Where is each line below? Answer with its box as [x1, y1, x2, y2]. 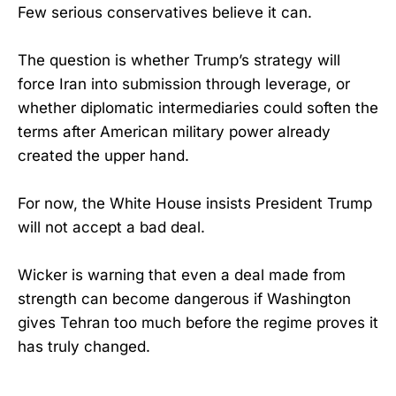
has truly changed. [18, 338, 150, 356]
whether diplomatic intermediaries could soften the [18, 98, 378, 117]
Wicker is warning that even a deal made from [18, 266, 346, 285]
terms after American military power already [18, 122, 331, 141]
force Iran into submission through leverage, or [18, 74, 350, 93]
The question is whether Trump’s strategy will [18, 50, 340, 69]
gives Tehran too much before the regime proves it [18, 314, 378, 332]
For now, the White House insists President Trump [18, 194, 372, 213]
